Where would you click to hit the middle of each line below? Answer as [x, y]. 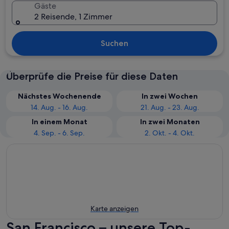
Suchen [114, 43]
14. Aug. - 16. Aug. [59, 107]
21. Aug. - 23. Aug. [170, 107]
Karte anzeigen [114, 209]
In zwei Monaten [170, 122]
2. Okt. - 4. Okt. [170, 133]
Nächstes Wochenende [59, 96]
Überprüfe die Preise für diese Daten [92, 76]
